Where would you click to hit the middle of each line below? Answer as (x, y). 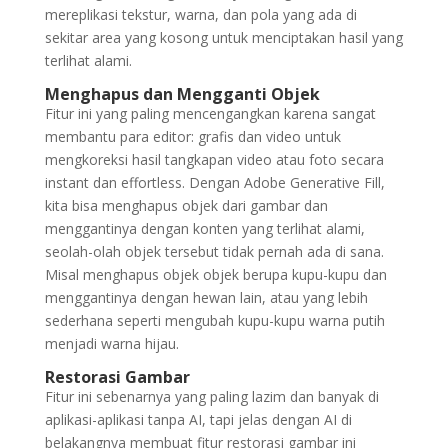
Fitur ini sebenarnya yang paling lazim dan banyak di (211, 396)
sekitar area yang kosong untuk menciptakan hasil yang (223, 37)
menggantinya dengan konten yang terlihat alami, (204, 228)
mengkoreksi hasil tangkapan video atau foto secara (214, 159)
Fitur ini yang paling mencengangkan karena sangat (210, 113)
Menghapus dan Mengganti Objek (182, 94)
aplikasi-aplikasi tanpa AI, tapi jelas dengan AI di (198, 419)
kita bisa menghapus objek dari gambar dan (186, 205)
